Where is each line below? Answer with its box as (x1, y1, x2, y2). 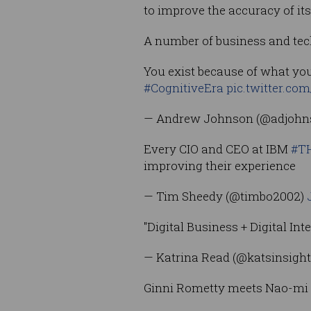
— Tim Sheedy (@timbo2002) (144, 188, 307, 205)
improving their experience (144, 158, 296, 174)
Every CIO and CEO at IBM (144, 141, 291, 158)
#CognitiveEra (144, 80, 224, 96)
